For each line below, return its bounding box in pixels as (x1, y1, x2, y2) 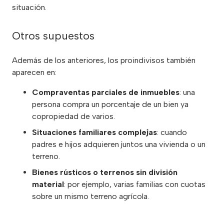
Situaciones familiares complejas (32, 127, 157, 137)
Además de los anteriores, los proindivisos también (12, 55, 195, 65)
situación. (12, 2, 46, 12)
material (32, 179, 64, 189)
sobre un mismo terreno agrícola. (32, 191, 149, 201)
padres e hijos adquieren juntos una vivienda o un (32, 139, 205, 149)
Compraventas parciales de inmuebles (32, 87, 179, 97)
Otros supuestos (12, 29, 94, 43)
